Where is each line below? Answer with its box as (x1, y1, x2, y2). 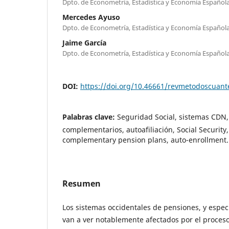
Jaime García (62, 37, 106, 48)
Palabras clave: (62, 111, 117, 122)
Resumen (62, 177, 101, 189)
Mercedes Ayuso (62, 12, 120, 22)
